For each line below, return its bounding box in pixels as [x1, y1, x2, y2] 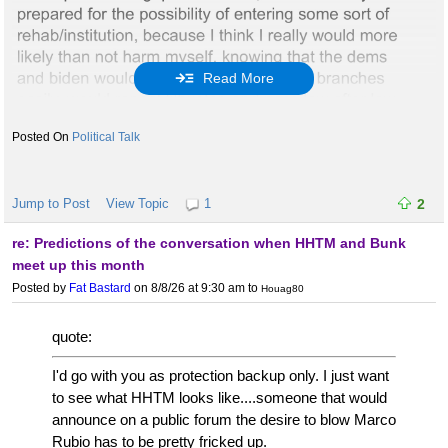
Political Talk [72, 130, 140, 145]
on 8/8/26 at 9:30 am [131, 281, 245, 296]
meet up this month [12, 257, 145, 274]
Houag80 [261, 283, 304, 295]
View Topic [106, 196, 169, 212]
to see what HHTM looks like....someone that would [52, 389, 387, 407]
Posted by [12, 281, 69, 296]
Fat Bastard [69, 281, 131, 296]
